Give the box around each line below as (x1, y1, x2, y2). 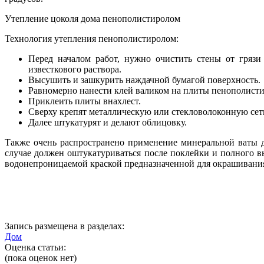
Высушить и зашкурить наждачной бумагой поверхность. (28, 75, 260, 85)
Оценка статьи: (5, 242, 66, 253)
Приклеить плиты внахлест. (28, 96, 141, 107)
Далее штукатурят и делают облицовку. (28, 117, 187, 128)
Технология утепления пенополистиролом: (5, 34, 179, 44)
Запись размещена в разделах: (5, 221, 124, 232)
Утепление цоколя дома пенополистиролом (5, 14, 180, 24)
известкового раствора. (28, 64, 121, 75)
